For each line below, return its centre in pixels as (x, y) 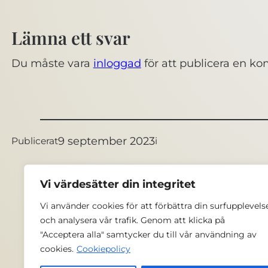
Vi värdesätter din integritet (118, 184)
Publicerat (34, 141)
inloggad (117, 63)
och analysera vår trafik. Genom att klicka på (133, 220)
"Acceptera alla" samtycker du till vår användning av (148, 234)
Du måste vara (52, 63)
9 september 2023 (106, 141)
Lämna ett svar (71, 37)
